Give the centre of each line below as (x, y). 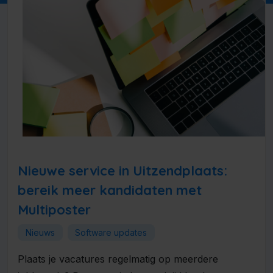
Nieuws (40, 232)
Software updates (111, 232)
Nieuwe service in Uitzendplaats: (122, 171)
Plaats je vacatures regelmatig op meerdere (118, 259)
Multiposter (54, 210)
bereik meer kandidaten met (110, 190)
